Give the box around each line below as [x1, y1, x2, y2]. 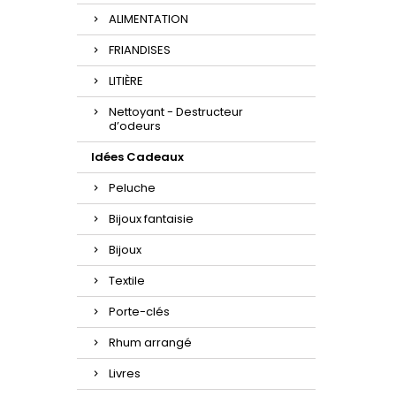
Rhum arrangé [109, 334, 192, 351]
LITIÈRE [109, 72, 143, 89]
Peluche [109, 179, 156, 196]
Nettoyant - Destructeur [109, 103, 243, 120]
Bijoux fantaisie [109, 210, 194, 227]
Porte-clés [109, 303, 170, 320]
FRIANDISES [109, 42, 171, 58]
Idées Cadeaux [91, 148, 184, 165]
